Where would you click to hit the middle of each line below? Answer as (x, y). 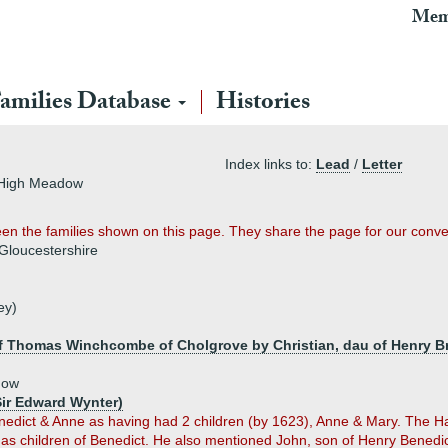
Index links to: (270, 164)
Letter (382, 164)
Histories (263, 104)
